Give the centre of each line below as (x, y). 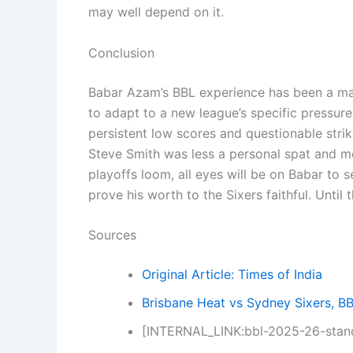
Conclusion (121, 52)
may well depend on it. (156, 12)
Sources (112, 235)
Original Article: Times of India (232, 275)
